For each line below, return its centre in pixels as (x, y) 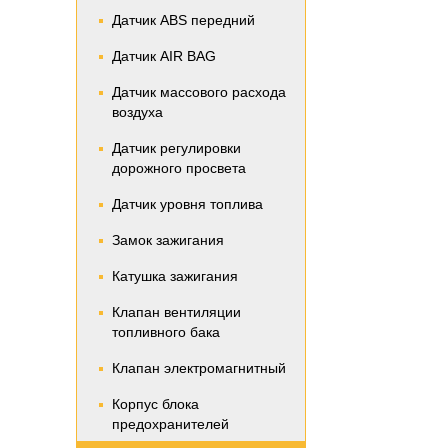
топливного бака (166, 332)
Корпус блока (155, 404)
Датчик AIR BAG (164, 56)
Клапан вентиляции (176, 312)
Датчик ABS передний (183, 20)
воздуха (137, 112)
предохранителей (170, 424)
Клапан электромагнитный (199, 368)
